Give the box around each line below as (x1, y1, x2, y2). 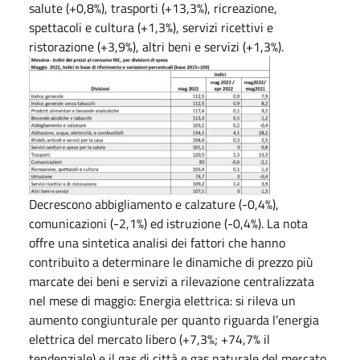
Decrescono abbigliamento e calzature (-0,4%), (29, 194, 279, 214)
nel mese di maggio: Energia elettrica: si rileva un (29, 290, 296, 310)
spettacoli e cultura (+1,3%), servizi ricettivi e (29, 17, 273, 37)
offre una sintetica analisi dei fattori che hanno (29, 232, 285, 252)
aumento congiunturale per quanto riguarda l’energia (29, 309, 319, 329)
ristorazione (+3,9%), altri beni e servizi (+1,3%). (29, 36, 284, 56)
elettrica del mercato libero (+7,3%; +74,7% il (29, 329, 270, 349)
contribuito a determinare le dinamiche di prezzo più (29, 252, 313, 272)
